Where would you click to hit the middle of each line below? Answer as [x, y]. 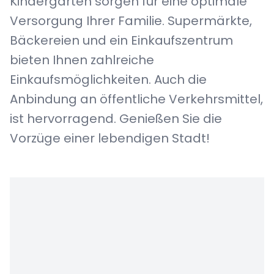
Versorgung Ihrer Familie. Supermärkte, [131, 21]
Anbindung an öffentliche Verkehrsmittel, [136, 99]
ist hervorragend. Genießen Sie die [116, 119]
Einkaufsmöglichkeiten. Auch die [108, 80]
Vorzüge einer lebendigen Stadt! [110, 138]
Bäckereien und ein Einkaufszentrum [121, 40]
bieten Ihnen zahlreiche [82, 60]
